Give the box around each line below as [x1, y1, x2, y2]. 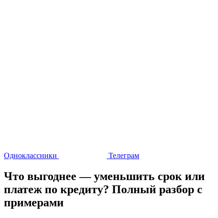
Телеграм [107, 151, 139, 160]
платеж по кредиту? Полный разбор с [4, 182, 202, 196]
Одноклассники [4, 151, 59, 160]
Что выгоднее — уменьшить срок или [4, 169, 205, 182]
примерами [4, 196, 64, 209]
